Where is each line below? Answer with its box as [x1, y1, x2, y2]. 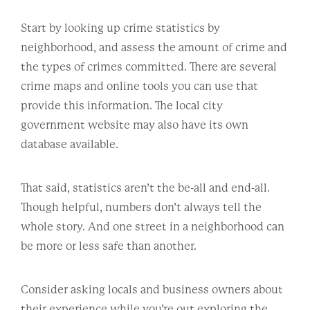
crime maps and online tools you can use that [21, 79, 258, 93]
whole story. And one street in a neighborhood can [21, 219, 284, 233]
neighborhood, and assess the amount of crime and [21, 40, 287, 54]
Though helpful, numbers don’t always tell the [21, 200, 262, 214]
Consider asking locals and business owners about [21, 282, 283, 296]
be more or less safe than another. [21, 239, 197, 253]
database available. [21, 137, 120, 151]
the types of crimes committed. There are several [21, 60, 277, 73]
